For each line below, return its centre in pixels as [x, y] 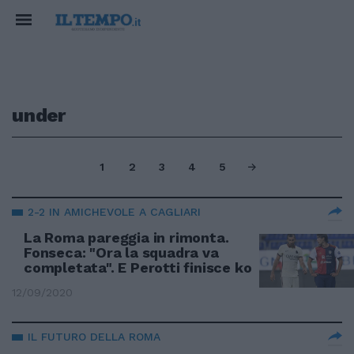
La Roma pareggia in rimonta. [126, 237]
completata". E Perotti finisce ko [138, 267]
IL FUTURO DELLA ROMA [94, 337]
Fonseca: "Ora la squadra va [121, 252]
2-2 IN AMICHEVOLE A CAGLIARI [114, 212]
